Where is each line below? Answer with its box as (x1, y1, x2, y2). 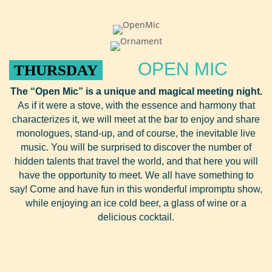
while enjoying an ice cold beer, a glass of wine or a (25, 198, 246, 208)
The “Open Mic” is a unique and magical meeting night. (10, 86, 262, 97)
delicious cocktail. (98, 212, 174, 222)
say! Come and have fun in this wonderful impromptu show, (10, 184, 262, 194)
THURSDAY (14, 62, 98, 78)
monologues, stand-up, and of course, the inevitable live (16, 128, 256, 138)
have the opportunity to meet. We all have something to (18, 170, 254, 180)
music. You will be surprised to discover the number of (21, 142, 251, 152)
